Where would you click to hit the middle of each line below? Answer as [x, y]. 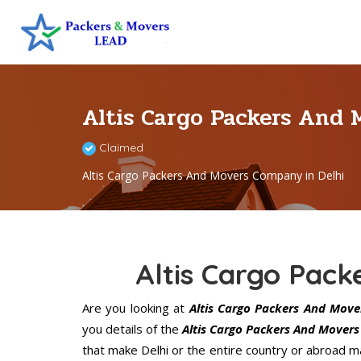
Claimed [120, 148]
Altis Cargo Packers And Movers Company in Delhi [213, 176]
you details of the [133, 329]
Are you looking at [134, 308]
